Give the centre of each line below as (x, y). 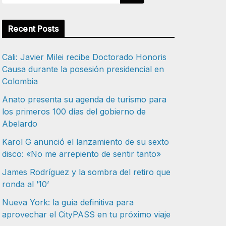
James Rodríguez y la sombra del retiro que (86, 172)
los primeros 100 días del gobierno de (74, 112)
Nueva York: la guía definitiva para (68, 203)
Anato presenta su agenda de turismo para (84, 100)
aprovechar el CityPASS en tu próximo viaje (86, 215)
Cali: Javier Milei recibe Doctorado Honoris (84, 57)
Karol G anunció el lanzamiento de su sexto (86, 142)
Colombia (20, 81)
